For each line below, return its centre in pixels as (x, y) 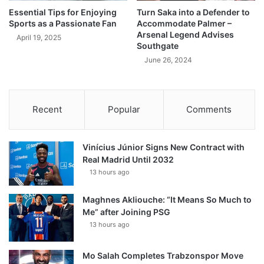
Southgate (158, 46)
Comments (209, 110)
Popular (124, 110)
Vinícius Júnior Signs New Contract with (164, 147)
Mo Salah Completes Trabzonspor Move (163, 256)
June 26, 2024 (168, 60)
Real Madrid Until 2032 (128, 160)
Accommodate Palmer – (184, 24)
